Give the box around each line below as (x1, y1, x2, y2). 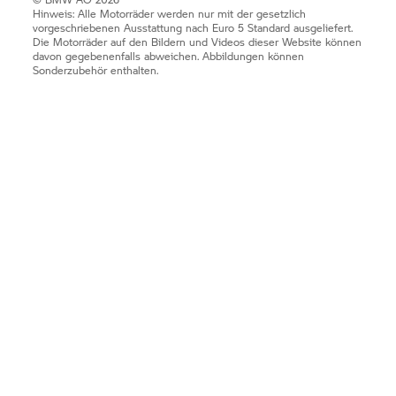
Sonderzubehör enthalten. (33, 62, 159, 78)
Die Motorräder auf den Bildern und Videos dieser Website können (33, 34, 362, 49)
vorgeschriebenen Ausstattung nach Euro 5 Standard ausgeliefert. (33, 19, 354, 35)
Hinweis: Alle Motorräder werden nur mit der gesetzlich (33, 5, 307, 21)
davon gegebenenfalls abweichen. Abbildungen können (33, 48, 305, 64)
